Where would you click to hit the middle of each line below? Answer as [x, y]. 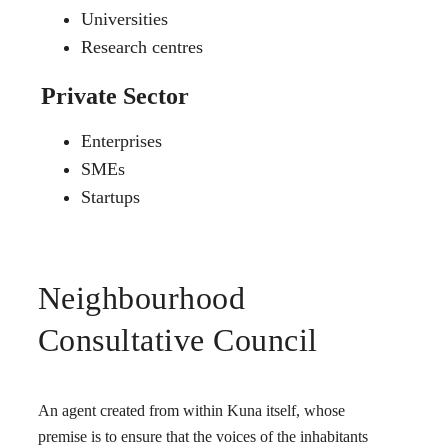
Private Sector [114, 96]
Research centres [141, 47]
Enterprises [121, 141]
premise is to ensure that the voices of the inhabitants [202, 437]
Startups [110, 197]
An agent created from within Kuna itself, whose [191, 411]
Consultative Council [177, 339]
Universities [124, 19]
